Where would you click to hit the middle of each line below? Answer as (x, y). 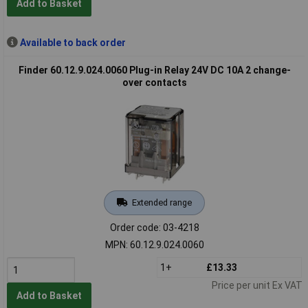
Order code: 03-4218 (154, 227)
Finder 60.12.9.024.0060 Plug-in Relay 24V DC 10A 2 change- (154, 70)
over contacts (154, 82)
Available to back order (73, 42)
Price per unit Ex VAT (257, 285)
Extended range (162, 202)
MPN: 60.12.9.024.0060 (154, 244)
